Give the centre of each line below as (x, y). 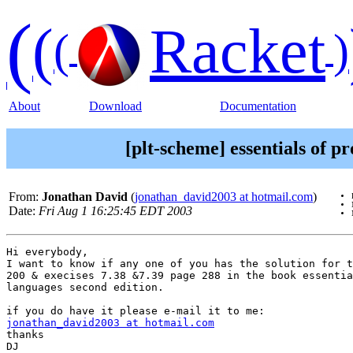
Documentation (258, 106)
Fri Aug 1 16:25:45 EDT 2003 (115, 211)
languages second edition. (85, 288)
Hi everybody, (47, 252)
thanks (25, 335)
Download (115, 106)
